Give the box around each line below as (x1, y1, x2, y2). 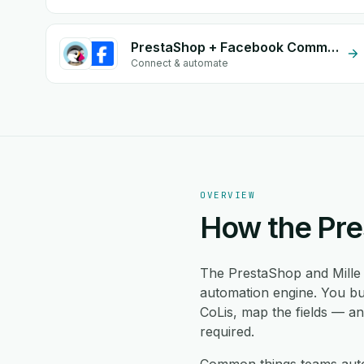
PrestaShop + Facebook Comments (327, 39, 339, 55)
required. (200, 323, 254, 340)
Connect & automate (131, 57, 228, 69)
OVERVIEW (200, 189, 256, 201)
